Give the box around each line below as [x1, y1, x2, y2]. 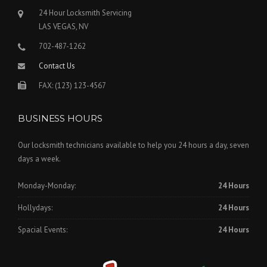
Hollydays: [18, 203, 52, 213]
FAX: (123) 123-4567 [39, 80, 106, 91]
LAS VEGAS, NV [39, 21, 88, 32]
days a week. [18, 154, 61, 164]
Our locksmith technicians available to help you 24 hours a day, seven [18, 140, 249, 151]
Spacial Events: [18, 225, 67, 235]
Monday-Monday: [18, 180, 76, 191]
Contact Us [39, 61, 75, 72]
